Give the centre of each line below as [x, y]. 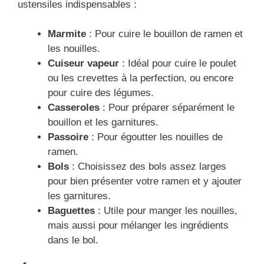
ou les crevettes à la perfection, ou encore [141, 78]
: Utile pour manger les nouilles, [166, 211]
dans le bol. [73, 240]
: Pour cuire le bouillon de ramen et [164, 34]
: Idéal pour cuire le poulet [178, 64]
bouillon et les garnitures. [103, 123]
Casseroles [74, 108]
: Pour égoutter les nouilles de [156, 137]
